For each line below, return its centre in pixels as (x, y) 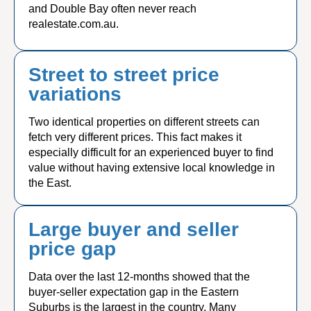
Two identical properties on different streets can (144, 122)
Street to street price (124, 75)
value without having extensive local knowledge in (152, 168)
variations (75, 94)
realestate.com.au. (74, 24)
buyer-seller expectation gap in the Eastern (134, 292)
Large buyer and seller (134, 229)
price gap (72, 249)
